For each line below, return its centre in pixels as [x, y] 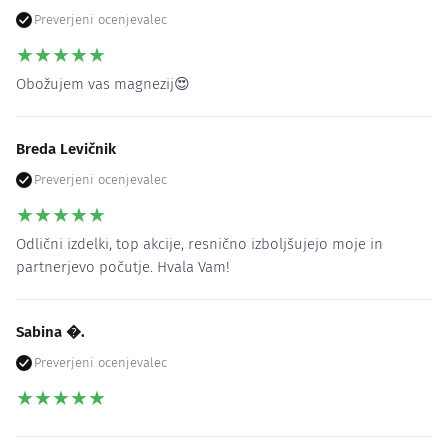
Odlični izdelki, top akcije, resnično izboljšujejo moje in [199, 243]
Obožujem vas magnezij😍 [103, 83]
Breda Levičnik [66, 148]
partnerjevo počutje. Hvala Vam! [123, 266]
